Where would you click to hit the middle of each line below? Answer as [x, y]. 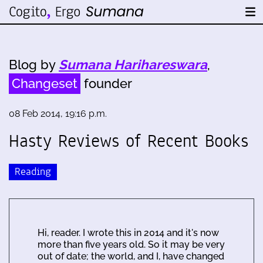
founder [106, 83]
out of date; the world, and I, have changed [131, 256]
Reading [33, 171]
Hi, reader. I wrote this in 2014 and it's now [128, 232]
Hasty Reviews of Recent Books [129, 141]
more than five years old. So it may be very [131, 244]
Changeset [45, 83]
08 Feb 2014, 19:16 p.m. [58, 114]
